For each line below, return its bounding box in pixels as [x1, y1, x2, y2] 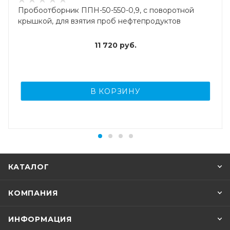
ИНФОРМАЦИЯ [8, 215, 72, 224]
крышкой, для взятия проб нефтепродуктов [18, 16, 181, 26]
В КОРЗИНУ [90, 87, 141, 97]
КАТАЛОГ [8, 162, 49, 172]
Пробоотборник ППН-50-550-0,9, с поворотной [18, 6, 194, 15]
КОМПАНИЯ [8, 188, 58, 198]
